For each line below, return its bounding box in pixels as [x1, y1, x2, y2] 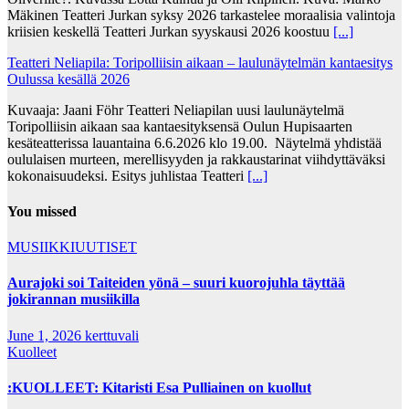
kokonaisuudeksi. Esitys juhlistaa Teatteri [7, 167, 247, 184]
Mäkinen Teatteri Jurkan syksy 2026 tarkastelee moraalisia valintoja [7, 6, 395, 23]
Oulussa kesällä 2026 [7, 70, 130, 87]
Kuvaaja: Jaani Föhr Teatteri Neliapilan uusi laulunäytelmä [7, 101, 344, 118]
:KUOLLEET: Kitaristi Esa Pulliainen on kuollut [7, 379, 311, 395]
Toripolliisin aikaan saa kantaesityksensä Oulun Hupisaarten [7, 118, 352, 134]
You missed [7, 203, 77, 219]
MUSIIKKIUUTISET [7, 239, 137, 256]
